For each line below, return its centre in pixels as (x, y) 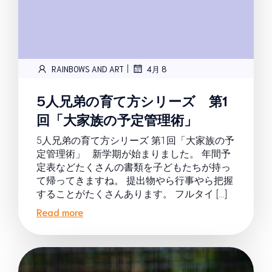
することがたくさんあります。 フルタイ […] (132, 194)
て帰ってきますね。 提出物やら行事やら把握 (135, 181)
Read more (60, 212)
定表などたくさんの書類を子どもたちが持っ (134, 167)
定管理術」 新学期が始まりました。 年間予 (134, 154)
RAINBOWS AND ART (88, 69)
